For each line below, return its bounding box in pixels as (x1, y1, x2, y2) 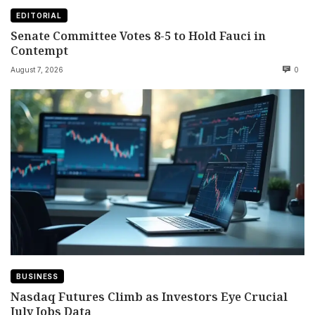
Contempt (11, 42, 68, 59)
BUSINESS (16, 271, 59, 281)
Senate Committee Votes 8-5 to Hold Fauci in (11, 27, 266, 44)
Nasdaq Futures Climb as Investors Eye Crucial (11, 288, 288, 304)
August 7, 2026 (11, 65, 63, 74)
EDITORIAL (16, 11, 63, 20)
